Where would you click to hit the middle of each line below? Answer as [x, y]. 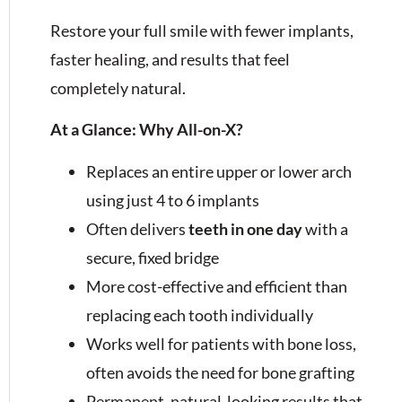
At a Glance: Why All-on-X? [147, 130]
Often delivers [137, 228]
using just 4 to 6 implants [173, 200]
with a [325, 228]
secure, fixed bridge [153, 257]
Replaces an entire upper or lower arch [219, 171]
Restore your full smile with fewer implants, [202, 31]
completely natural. [118, 88]
